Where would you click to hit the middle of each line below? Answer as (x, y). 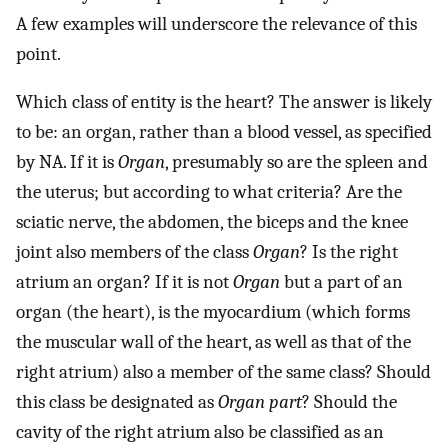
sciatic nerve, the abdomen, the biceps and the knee (212, 222)
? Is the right (349, 252)
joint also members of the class (134, 252)
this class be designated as (117, 402)
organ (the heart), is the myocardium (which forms (213, 312)
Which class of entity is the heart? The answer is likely (224, 102)
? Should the (349, 402)
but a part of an (341, 282)
